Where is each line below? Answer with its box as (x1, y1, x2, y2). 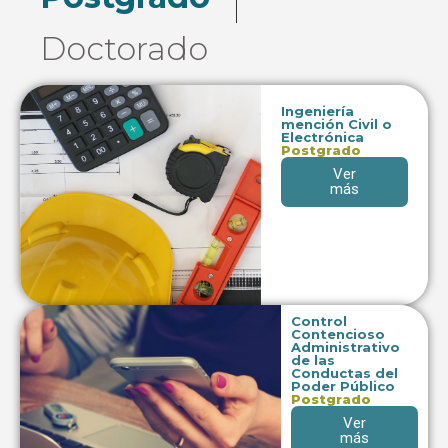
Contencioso (291, 326, 386, 343)
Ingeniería (281, 103, 355, 120)
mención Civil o (281, 116, 393, 133)
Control (291, 313, 348, 330)
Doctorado (40, 29, 208, 69)
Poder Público (291, 378, 396, 395)
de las (291, 352, 336, 369)
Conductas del (291, 365, 399, 382)
